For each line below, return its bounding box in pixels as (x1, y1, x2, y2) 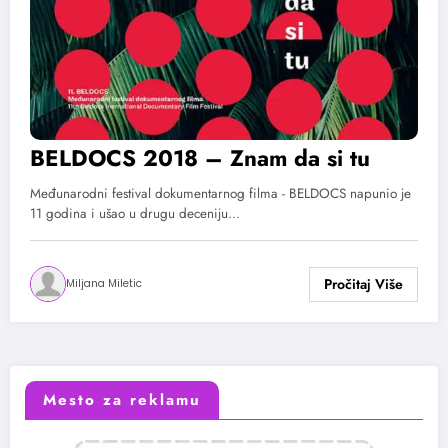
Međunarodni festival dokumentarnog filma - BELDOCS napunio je (30, 184, 411, 204)
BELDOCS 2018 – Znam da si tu (30, 142, 370, 175)
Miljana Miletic (66, 276, 142, 292)
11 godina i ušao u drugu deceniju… (30, 204, 240, 224)
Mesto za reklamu (43, 388, 201, 411)
